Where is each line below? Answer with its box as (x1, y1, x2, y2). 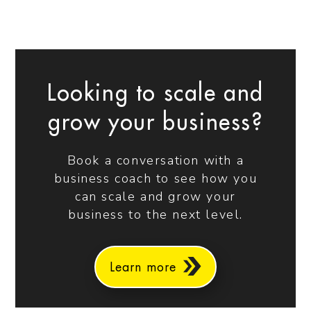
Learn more (110, 260, 177, 274)
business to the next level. (67, 206, 244, 224)
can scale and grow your (75, 188, 236, 205)
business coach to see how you (53, 170, 258, 187)
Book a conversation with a (67, 152, 244, 169)
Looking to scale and (47, 83, 264, 106)
